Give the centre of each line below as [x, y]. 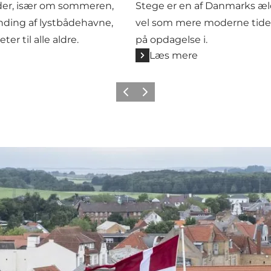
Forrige [132, 96]
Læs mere [174, 55]
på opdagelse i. [171, 39]
